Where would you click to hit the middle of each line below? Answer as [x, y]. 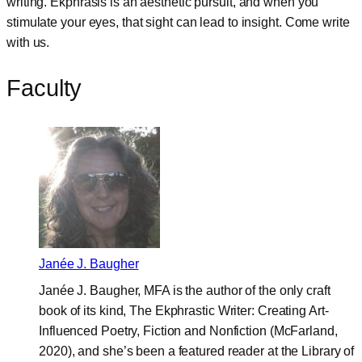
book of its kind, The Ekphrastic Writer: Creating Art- [184, 311]
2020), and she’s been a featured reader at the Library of [197, 351]
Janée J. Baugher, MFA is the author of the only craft [185, 291]
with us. [28, 42]
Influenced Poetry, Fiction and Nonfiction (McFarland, [188, 331]
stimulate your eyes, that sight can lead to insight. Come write [178, 22]
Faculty [44, 88]
